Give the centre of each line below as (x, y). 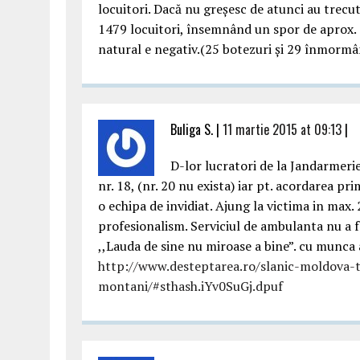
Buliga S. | (196, 129)
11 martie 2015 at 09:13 (282, 129)
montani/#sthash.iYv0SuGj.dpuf (190, 286)
